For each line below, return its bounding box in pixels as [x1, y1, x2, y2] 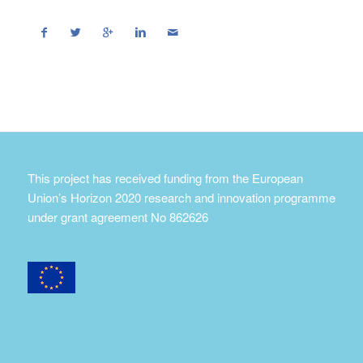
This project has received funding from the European [27, 169, 303, 186]
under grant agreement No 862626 [27, 208, 208, 225]
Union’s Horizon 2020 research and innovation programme [27, 189, 335, 206]
